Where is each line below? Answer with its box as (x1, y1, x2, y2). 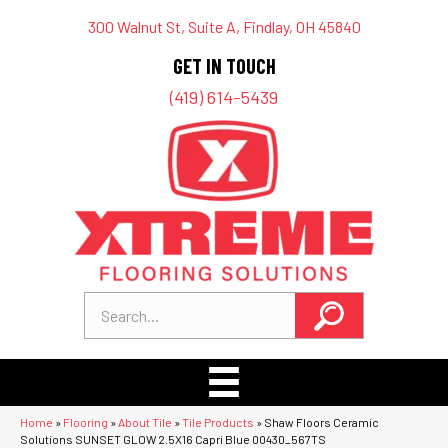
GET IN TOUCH (172, 54, 276, 78)
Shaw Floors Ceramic (264, 414, 379, 429)
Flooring (63, 414, 108, 429)
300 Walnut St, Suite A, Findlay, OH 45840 (87, 17, 361, 36)
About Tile (118, 414, 172, 429)
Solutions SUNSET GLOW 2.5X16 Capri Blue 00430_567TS (20, 431, 326, 446)
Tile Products (182, 414, 254, 429)
